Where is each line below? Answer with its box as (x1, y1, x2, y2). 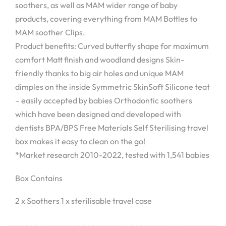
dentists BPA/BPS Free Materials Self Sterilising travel (15, 122, 208, 133)
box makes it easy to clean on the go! (15, 136, 145, 146)
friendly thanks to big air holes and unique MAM (15, 68, 184, 78)
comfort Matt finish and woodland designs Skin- (15, 54, 184, 65)
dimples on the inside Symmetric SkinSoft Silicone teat (15, 81, 210, 92)
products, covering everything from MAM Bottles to (15, 13, 197, 24)
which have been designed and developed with (15, 108, 181, 119)
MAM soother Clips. (15, 27, 85, 37)
